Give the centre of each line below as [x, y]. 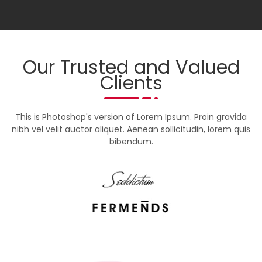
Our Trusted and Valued [131, 67]
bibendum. [131, 141]
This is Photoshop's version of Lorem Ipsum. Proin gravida [131, 117]
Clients [131, 82]
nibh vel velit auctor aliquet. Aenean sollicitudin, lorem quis [131, 129]
